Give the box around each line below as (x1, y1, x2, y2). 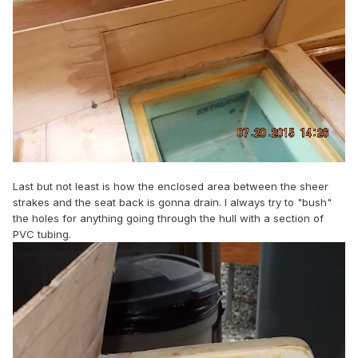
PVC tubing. (13, 228, 71, 241)
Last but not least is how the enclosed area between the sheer (13, 180, 328, 193)
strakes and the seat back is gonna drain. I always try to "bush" (13, 196, 332, 209)
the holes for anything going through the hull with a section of (13, 212, 324, 225)
